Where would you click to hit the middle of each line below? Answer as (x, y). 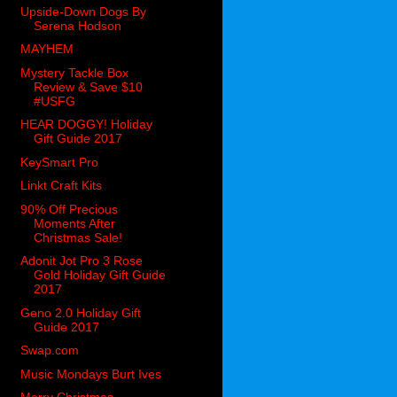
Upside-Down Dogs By (84, 11)
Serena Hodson (78, 25)
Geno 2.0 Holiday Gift (81, 312)
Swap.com (50, 350)
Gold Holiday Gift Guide (100, 275)
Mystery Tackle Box (75, 72)
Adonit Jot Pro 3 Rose (82, 261)
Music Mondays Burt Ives (91, 374)
